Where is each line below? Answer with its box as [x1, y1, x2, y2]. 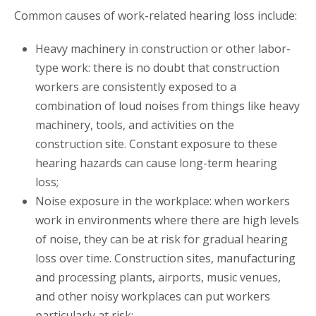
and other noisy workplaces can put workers [35, 288, 270, 305]
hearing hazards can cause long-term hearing [35, 155, 277, 171]
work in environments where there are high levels [35, 212, 299, 229]
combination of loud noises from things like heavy [35, 98, 300, 114]
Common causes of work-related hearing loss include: [14, 8, 297, 24]
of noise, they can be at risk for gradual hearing [35, 231, 288, 248]
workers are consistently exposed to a [35, 79, 236, 95]
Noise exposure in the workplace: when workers [35, 193, 290, 209]
